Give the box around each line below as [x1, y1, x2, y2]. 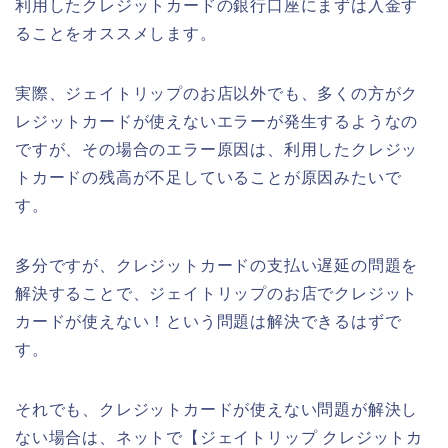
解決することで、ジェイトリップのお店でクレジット [15, 284, 419, 302]
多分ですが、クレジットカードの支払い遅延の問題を [15, 256, 419, 274]
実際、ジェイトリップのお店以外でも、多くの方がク [15, 84, 419, 102]
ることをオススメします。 [15, 24, 217, 42]
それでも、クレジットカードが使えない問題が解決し [15, 400, 419, 418]
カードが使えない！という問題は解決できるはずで [15, 312, 402, 330]
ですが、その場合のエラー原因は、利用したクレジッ [15, 140, 419, 158]
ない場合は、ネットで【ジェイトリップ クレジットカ [15, 428, 423, 446]
